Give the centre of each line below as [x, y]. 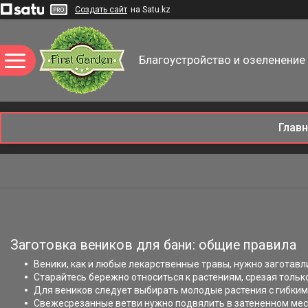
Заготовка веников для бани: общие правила [153, 245]
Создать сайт [101, 10]
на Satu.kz [151, 10]
